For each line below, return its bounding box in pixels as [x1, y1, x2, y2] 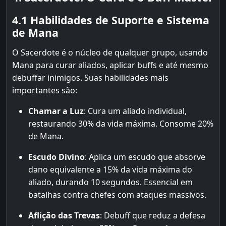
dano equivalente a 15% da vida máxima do [28, 164, 192, 175]
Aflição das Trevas [28, 210, 100, 221]
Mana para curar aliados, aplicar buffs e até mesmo [12, 60, 208, 71]
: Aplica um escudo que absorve [85, 151, 205, 162]
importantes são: [12, 85, 77, 96]
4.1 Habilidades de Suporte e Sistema [12, 13, 209, 27]
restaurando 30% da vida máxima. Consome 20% [28, 118, 213, 129]
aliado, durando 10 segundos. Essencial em [28, 177, 193, 188]
